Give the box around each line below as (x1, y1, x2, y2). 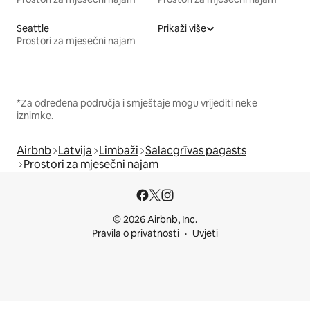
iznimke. (17, 109, 53, 122)
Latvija (58, 143, 92, 158)
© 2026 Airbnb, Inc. (113, 213, 197, 226)
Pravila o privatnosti (92, 227, 179, 240)
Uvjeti (192, 227, 218, 240)
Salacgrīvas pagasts (145, 143, 246, 158)
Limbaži (99, 143, 138, 158)
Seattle (17, 22, 49, 35)
